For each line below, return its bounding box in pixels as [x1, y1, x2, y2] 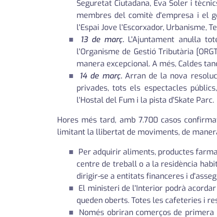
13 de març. [80, 34, 124, 45]
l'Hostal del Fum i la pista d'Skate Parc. [77, 95, 214, 106]
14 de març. [79, 71, 122, 81]
